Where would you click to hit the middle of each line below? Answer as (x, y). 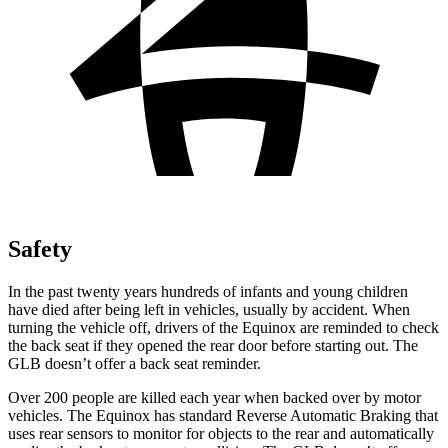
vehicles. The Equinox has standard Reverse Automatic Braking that (223, 415)
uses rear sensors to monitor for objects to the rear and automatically (221, 433)
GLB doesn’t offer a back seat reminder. (134, 363)
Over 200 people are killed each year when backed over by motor (214, 397)
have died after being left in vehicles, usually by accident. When (209, 309)
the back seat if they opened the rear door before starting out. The (213, 345)
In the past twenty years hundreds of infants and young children (208, 291)
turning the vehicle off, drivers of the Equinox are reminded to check (223, 327)
